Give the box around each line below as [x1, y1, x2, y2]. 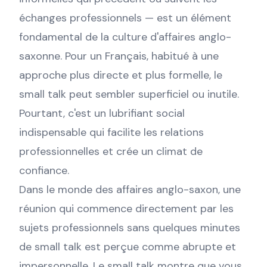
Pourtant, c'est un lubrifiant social [19, 106, 185, 120]
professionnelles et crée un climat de [19, 144, 203, 159]
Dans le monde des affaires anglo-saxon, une [19, 182, 241, 197]
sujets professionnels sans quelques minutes [19, 221, 240, 235]
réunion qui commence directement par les [19, 201, 234, 216]
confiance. [19, 163, 69, 178]
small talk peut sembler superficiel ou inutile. [19, 87, 239, 101]
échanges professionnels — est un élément [19, 11, 231, 25]
